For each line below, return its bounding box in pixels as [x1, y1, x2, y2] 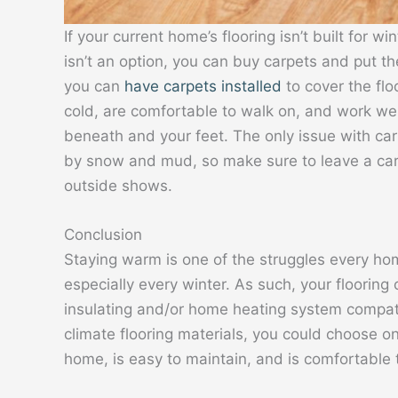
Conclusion [64, 226, 142, 244]
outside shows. [64, 177, 172, 195]
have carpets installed [124, 77, 282, 96]
